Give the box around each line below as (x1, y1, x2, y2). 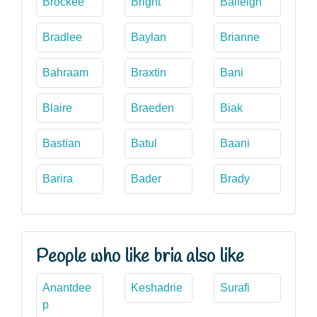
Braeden (131, 101, 175, 114)
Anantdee (42, 281, 91, 294)
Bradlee (42, 30, 82, 43)
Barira (42, 172, 73, 185)
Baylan (131, 30, 167, 43)
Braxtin (131, 66, 167, 79)
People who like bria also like (36, 244, 244, 269)
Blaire (42, 101, 72, 114)
